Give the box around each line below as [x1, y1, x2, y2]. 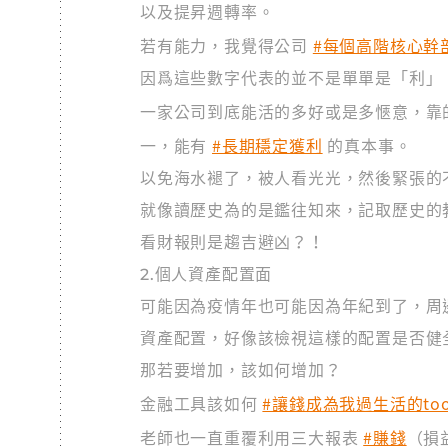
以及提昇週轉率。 [140, 3, 275, 22]
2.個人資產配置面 [140, 265, 273, 284]
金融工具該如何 [140, 395, 263, 414]
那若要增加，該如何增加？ [140, 361, 342, 380]
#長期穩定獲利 [212, 133, 323, 157]
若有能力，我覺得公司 [140, 37, 313, 56]
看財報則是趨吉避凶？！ [140, 233, 325, 252]
